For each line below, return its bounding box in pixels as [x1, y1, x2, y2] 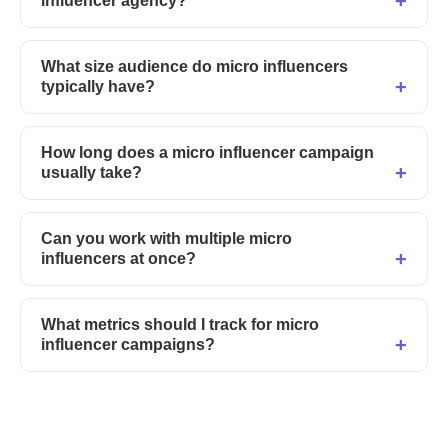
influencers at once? [41, 250, 196, 268]
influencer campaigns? [41, 336, 215, 354]
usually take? [41, 164, 142, 182]
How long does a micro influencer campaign [41, 144, 374, 162]
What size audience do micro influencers [41, 58, 348, 76]
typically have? [41, 78, 155, 96]
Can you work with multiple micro [41, 230, 292, 248]
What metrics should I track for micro [41, 316, 319, 334]
